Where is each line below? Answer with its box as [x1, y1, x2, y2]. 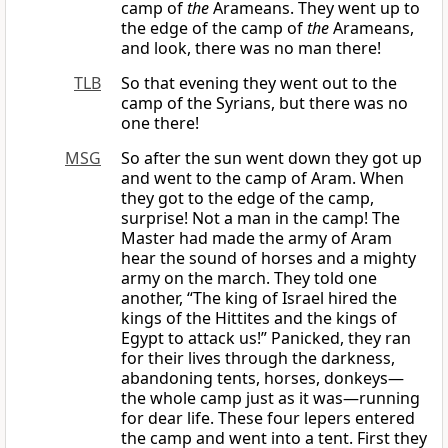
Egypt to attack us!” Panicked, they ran [121, 327, 411, 350]
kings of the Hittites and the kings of [121, 307, 397, 330]
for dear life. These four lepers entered [121, 407, 415, 430]
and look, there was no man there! [121, 37, 381, 60]
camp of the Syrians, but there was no [121, 92, 408, 115]
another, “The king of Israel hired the [121, 287, 397, 310]
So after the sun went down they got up [121, 147, 422, 170]
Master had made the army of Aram [121, 227, 392, 250]
